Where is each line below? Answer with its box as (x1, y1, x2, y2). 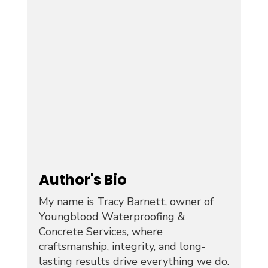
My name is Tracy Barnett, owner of (38, 194, 214, 209)
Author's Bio (38, 170, 127, 190)
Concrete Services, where (38, 224, 163, 239)
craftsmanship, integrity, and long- (38, 239, 206, 254)
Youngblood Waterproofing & (38, 209, 185, 224)
